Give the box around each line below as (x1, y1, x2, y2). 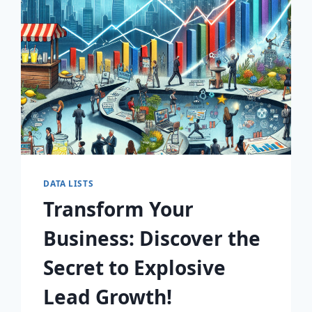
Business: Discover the (43, 224, 261, 251)
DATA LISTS (43, 177, 94, 189)
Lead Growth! (43, 283, 173, 310)
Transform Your (43, 195, 194, 222)
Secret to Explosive (43, 253, 226, 281)
